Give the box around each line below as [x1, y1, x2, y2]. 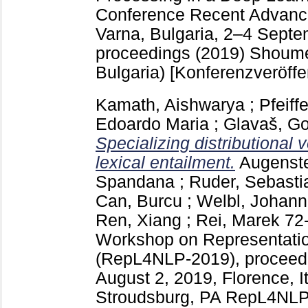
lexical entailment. [96, 153, 235, 173]
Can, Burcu [96, 192, 182, 211]
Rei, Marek [196, 211, 280, 230]
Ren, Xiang [96, 211, 181, 230]
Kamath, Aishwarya [96, 96, 245, 115]
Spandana [96, 173, 175, 192]
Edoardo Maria [96, 115, 209, 134]
